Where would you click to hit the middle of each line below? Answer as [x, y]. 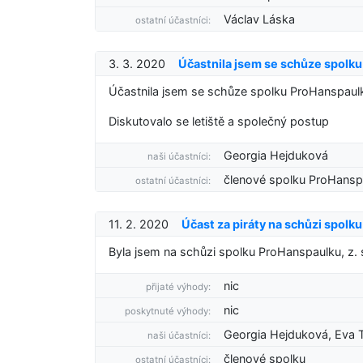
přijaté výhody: [179, 287]
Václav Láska [260, 19]
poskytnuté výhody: [168, 311]
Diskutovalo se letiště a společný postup [219, 121]
